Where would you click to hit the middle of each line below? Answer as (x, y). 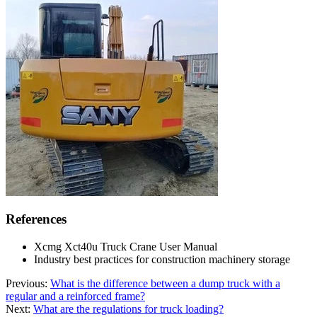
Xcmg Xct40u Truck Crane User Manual (126, 247)
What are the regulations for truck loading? (128, 309)
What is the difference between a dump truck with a (165, 284)
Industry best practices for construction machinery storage (162, 260)
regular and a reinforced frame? (75, 296)
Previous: (28, 284)
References (36, 219)
